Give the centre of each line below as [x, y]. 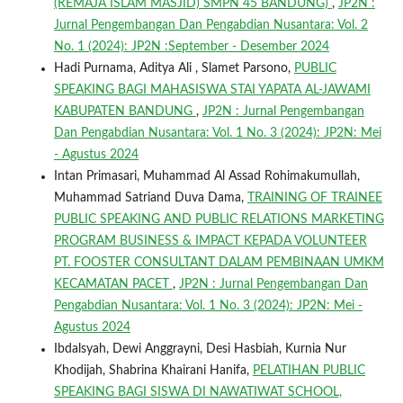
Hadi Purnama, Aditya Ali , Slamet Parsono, [174, 68]
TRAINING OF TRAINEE [314, 197]
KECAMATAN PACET [113, 284]
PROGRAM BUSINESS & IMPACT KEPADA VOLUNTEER [210, 241]
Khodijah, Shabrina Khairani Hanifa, [153, 370]
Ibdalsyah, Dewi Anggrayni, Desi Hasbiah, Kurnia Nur [200, 349]
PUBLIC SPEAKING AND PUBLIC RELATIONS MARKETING [219, 219]
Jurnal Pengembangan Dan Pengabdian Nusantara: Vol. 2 [210, 25]
